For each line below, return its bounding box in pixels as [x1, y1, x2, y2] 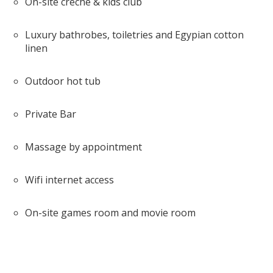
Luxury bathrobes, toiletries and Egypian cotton [25, 28, 244, 42]
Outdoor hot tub [25, 74, 101, 88]
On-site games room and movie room [25, 206, 196, 220]
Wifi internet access [25, 173, 114, 187]
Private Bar [25, 107, 76, 121]
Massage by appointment [25, 140, 142, 154]
